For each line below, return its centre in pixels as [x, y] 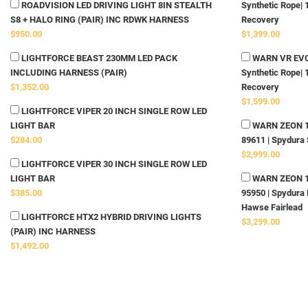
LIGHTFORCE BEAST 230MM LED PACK [98, 58]
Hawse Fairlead [272, 208]
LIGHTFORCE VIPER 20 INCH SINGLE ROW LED [113, 111]
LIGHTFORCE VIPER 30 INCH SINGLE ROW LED [113, 164]
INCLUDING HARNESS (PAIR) [69, 73]
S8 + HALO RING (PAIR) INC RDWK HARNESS [100, 20]
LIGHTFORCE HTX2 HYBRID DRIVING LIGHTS [110, 217]
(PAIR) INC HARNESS [53, 232]
